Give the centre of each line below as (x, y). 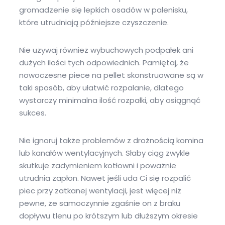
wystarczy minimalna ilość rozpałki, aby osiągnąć (109, 100)
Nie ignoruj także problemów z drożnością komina (111, 140)
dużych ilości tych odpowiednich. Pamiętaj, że (104, 63)
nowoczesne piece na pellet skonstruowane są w (111, 75)
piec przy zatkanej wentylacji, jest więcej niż (100, 191)
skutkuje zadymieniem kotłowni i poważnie (97, 165)
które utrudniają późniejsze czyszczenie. (94, 22)
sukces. (32, 113)
